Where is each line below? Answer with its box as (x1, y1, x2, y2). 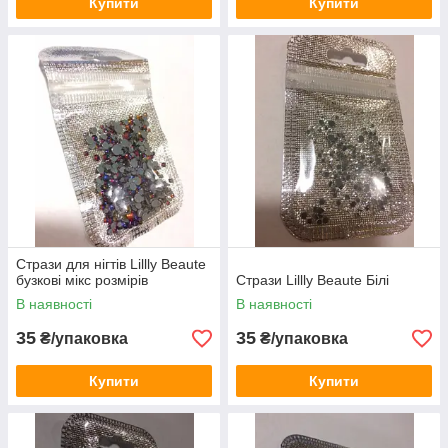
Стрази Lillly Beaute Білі (236, 272, 389, 289)
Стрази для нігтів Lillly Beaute (16, 256, 206, 273)
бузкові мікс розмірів (16, 272, 148, 289)
